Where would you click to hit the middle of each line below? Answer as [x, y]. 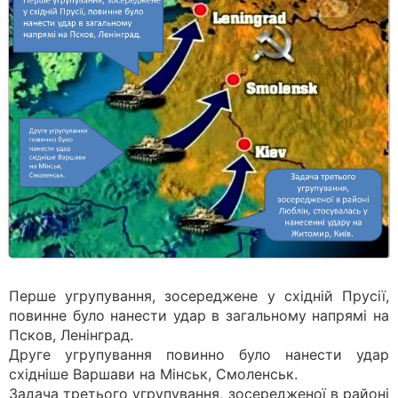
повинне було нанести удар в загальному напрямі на [199, 315]
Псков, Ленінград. [73, 335]
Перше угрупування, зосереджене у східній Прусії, [199, 296]
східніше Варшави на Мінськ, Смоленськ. [153, 374]
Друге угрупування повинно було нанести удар [199, 354]
